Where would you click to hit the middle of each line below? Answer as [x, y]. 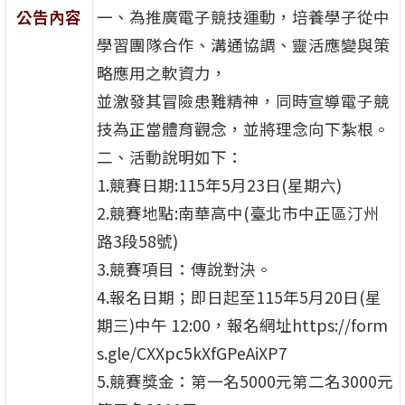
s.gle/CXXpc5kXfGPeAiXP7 [192, 353]
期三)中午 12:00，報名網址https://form [242, 325]
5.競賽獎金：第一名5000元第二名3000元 [245, 381]
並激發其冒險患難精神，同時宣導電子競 [243, 101]
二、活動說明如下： [170, 157]
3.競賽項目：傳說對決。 [184, 269]
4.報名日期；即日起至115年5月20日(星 [239, 297]
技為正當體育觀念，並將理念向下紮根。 [243, 129]
